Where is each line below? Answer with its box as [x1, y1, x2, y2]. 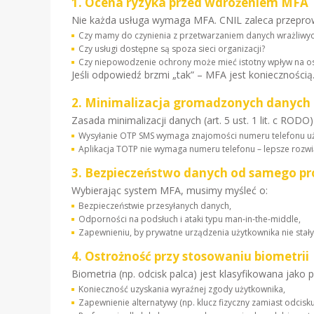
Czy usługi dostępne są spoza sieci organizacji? [78, 43, 265, 55]
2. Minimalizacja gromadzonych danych [71, 95, 310, 111]
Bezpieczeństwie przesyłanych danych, [78, 200, 231, 212]
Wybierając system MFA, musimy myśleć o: [71, 184, 268, 197]
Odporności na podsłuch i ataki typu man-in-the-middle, [78, 213, 301, 225]
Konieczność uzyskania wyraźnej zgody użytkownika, [78, 283, 285, 295]
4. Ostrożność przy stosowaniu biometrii [71, 248, 309, 264]
